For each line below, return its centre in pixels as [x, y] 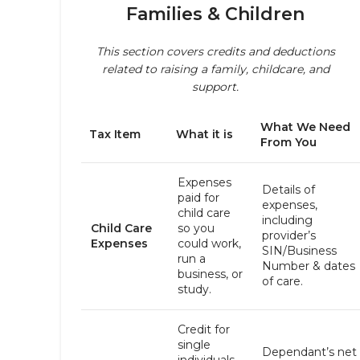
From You [288, 142]
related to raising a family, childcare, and [215, 69]
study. [194, 289]
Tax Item [115, 134]
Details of [288, 190]
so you [196, 228]
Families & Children [215, 14]
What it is [205, 134]
